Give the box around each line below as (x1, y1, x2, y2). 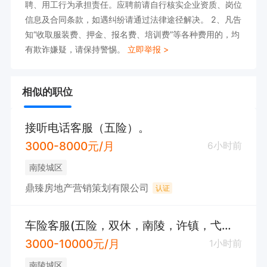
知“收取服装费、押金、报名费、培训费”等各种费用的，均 (24, 29, 240, 39)
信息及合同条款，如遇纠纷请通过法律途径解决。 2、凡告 (24, 14, 242, 24)
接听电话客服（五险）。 (24, 120, 150, 135)
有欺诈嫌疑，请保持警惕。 (24, 44, 128, 54)
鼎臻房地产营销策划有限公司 (24, 182, 149, 194)
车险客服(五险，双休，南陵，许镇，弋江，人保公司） (221, 218, 231, 232)
